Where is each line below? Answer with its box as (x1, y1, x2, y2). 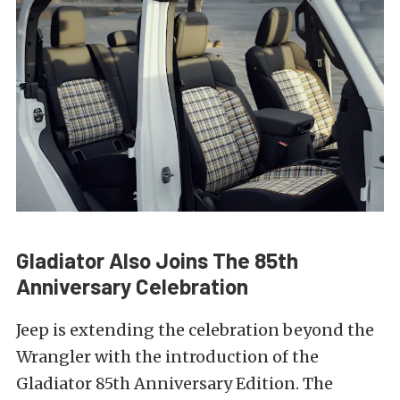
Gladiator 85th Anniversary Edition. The (16, 373, 333, 395)
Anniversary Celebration (16, 273, 248, 300)
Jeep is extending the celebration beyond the (16, 320, 374, 341)
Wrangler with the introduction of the (16, 346, 319, 368)
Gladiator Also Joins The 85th (16, 247, 298, 274)
